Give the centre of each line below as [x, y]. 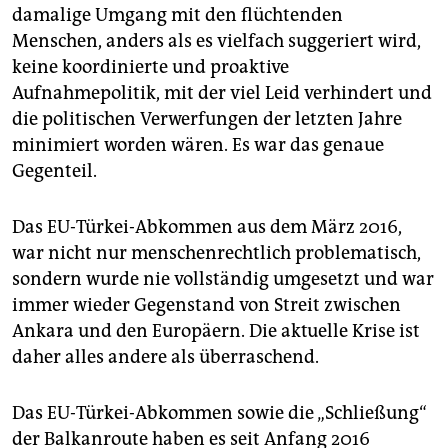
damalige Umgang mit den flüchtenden [177, 14]
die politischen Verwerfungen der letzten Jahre [207, 118]
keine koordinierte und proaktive [150, 66]
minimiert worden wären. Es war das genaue [198, 144]
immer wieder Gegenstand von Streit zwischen [206, 304]
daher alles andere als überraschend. [165, 356]
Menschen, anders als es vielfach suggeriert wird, [216, 40]
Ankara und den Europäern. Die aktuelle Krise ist [216, 330]
